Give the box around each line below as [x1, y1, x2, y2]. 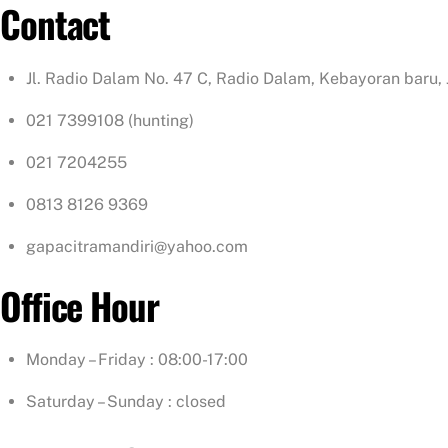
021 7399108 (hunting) [25, 110, 194, 130]
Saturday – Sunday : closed [25, 392, 226, 412]
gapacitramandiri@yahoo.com [25, 236, 248, 256]
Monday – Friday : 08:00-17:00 [25, 350, 248, 370]
